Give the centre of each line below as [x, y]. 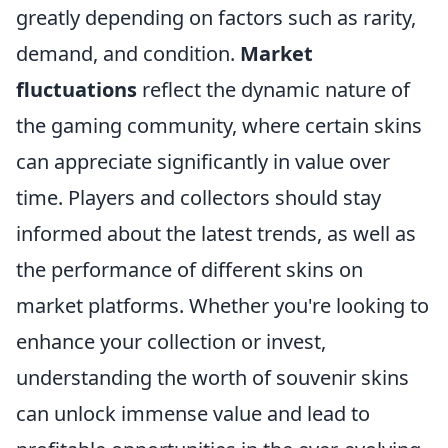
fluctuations [76, 89]
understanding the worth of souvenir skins [212, 377]
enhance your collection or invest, [171, 341]
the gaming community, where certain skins [219, 125]
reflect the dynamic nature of [273, 89]
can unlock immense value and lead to [193, 413]
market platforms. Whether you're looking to [222, 305]
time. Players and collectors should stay [198, 197]
